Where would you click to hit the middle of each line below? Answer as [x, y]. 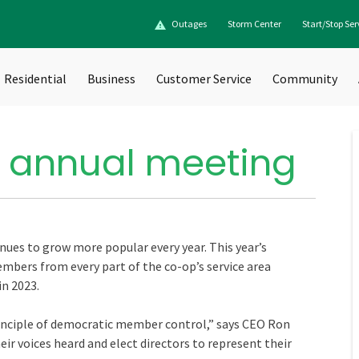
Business [111, 79]
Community [305, 79]
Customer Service [204, 79]
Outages [189, 24]
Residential [35, 79]
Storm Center [254, 24]
